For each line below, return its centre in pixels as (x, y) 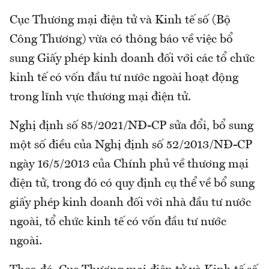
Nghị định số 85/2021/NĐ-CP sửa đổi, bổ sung (131, 126)
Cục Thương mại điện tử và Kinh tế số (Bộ (120, 21)
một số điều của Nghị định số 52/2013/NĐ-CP (131, 146)
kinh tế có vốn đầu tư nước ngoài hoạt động (124, 78)
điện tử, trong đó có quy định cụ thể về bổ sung (132, 184)
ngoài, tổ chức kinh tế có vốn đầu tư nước (118, 222)
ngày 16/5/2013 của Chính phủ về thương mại (129, 165)
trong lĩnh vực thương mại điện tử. (100, 98)
